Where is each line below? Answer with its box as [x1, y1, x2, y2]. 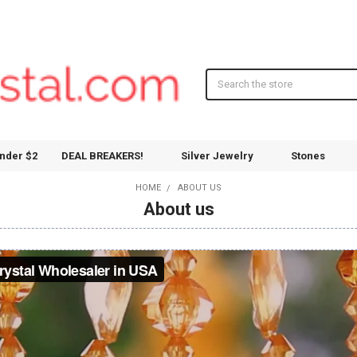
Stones [290, 149, 325, 162]
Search [206, 69, 238, 82]
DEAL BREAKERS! [61, 149, 143, 162]
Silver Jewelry [180, 149, 253, 162]
